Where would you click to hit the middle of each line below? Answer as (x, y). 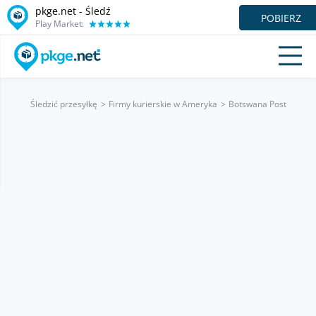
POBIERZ (281, 18)
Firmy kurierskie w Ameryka (163, 104)
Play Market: (60, 23)
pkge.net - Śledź (73, 11)
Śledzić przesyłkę (63, 104)
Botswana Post (257, 104)
